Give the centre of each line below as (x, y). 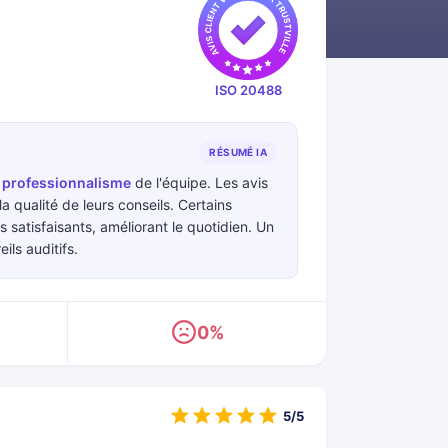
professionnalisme (66, 182)
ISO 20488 (248, 90)
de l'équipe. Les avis (199, 182)
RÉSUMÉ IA (238, 152)
